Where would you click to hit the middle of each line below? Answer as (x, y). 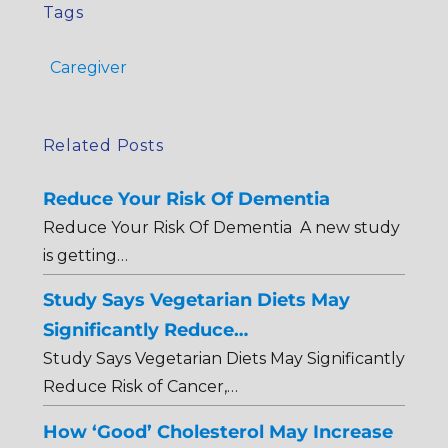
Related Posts (103, 145)
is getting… (85, 255)
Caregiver (88, 67)
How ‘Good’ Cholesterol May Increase (217, 431)
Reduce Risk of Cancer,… (140, 387)
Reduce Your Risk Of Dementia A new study (221, 227)
